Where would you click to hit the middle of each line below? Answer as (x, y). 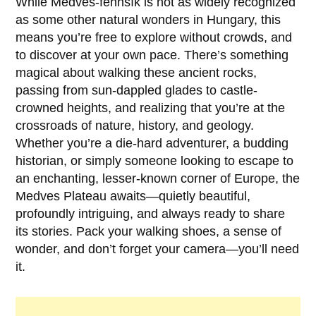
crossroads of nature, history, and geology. (135, 126)
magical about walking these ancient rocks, (136, 73)
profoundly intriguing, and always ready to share (151, 214)
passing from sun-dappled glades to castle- (137, 91)
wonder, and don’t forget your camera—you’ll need (158, 249)
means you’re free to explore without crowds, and (154, 38)
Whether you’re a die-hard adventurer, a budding (152, 144)
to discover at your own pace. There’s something (152, 55)
